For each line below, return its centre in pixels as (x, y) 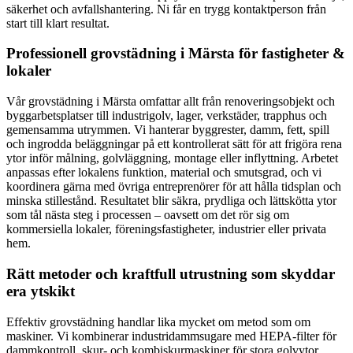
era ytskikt (41, 291)
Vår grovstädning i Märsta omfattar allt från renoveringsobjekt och (171, 102)
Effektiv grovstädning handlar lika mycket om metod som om (158, 321)
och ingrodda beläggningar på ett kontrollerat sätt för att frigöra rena (174, 144)
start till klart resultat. (58, 23)
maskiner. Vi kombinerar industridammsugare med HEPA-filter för (171, 336)
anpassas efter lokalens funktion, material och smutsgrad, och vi (164, 173)
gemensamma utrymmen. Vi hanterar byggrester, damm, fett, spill (168, 130)
